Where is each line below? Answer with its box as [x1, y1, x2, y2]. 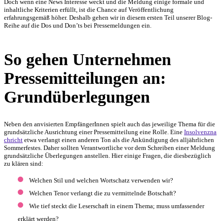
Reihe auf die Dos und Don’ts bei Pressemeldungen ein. [4, 21, 151, 29]
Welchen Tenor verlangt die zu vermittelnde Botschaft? [29, 189, 176, 197]
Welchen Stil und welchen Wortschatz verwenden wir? [29, 176, 173, 184]
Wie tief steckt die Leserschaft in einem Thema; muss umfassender [29, 202, 204, 210]
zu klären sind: [4, 159, 43, 167]
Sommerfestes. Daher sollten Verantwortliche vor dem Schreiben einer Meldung [4, 144, 215, 151]
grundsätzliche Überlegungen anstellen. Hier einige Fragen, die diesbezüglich [4, 151, 211, 159]
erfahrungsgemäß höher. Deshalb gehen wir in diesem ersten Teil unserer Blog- [4, 13, 212, 21]
